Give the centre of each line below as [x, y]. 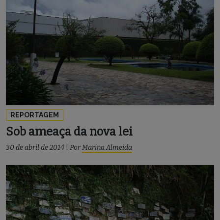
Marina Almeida [107, 147]
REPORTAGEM [35, 115]
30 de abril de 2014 [35, 147]
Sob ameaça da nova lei [69, 131]
